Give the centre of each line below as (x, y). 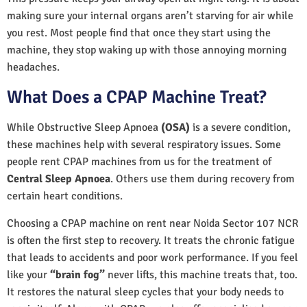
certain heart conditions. (66, 196)
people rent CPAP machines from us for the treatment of (139, 161)
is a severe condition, (240, 127)
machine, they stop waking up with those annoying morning (147, 50)
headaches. (33, 67)
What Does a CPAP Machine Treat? (137, 97)
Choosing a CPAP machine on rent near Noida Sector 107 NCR (153, 223)
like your (28, 274)
